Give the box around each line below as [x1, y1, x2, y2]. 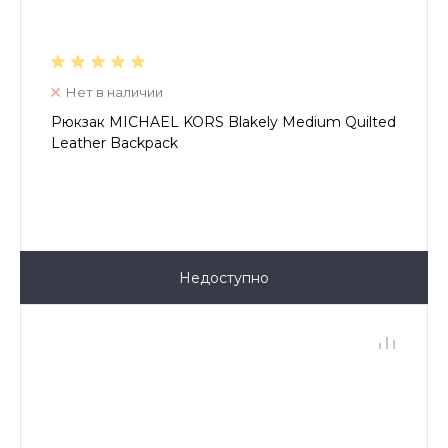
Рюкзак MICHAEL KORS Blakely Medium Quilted [51, 113, 396, 132]
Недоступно [179, 269, 269, 288]
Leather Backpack [51, 134, 178, 153]
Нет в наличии [66, 84, 163, 101]
